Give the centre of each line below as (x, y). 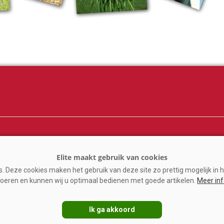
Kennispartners (140, 161)
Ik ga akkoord (112, 209)
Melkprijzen (133, 146)
